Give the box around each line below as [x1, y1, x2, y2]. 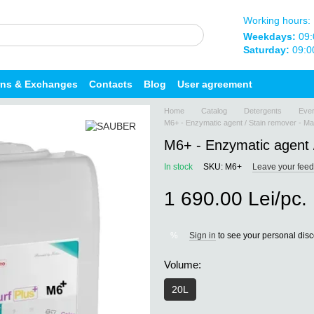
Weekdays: [243, 30, 296, 42]
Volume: [164, 259, 201, 271]
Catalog [201, 107, 227, 115]
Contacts [89, 78, 132, 90]
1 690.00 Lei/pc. [164, 188, 307, 210]
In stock [164, 162, 193, 172]
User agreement [177, 78, 252, 90]
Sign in [189, 230, 216, 240]
